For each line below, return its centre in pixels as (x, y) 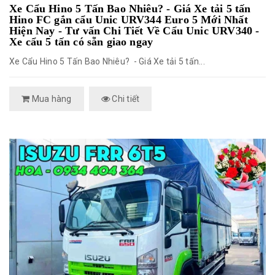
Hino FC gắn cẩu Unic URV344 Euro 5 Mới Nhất (129, 20)
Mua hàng (51, 99)
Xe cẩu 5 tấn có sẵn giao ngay (81, 42)
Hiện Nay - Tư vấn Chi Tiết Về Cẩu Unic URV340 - (134, 31)
